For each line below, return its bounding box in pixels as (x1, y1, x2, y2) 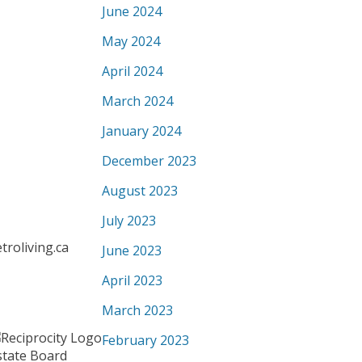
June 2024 (102, 2, 162, 20)
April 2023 (102, 271, 162, 289)
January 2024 (102, 122, 181, 140)
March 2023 (102, 301, 173, 319)
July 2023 (102, 212, 156, 229)
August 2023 (102, 182, 178, 200)
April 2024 (102, 62, 162, 80)
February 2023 (102, 331, 189, 349)
